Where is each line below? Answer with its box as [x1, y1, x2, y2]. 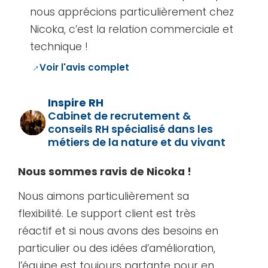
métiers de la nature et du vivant [48, 135, 226, 150]
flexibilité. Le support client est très [18, 206, 196, 221]
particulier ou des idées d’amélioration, [18, 240, 215, 255]
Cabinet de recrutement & [48, 108, 191, 123]
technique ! [30, 39, 88, 54]
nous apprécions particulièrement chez [30, 4, 234, 19]
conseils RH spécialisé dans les [48, 121, 213, 136]
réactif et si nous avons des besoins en [18, 223, 218, 238]
